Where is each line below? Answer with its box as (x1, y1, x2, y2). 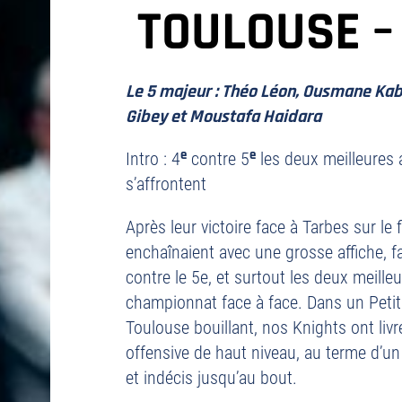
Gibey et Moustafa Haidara (126, 105, 321, 128)
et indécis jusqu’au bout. (126, 367, 297, 389)
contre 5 (187, 148, 249, 170)
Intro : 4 (126, 148, 180, 170)
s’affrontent (126, 173, 206, 195)
